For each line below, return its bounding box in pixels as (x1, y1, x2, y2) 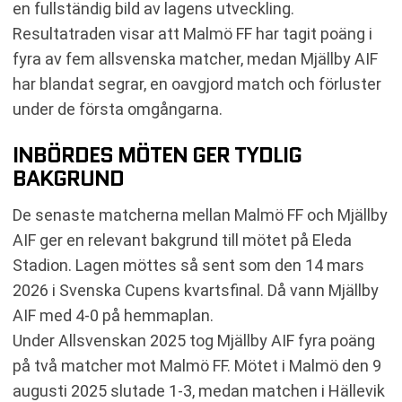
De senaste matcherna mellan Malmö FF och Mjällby (13, 205, 388, 224)
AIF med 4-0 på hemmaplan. (13, 305, 214, 325)
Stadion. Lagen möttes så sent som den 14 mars (13, 255, 364, 275)
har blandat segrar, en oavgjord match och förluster (13, 74, 381, 93)
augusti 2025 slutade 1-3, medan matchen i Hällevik (13, 380, 385, 400)
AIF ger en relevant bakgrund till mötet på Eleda (13, 230, 352, 249)
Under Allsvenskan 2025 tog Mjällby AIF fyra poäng (13, 330, 375, 350)
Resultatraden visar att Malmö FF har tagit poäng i (13, 23, 372, 43)
